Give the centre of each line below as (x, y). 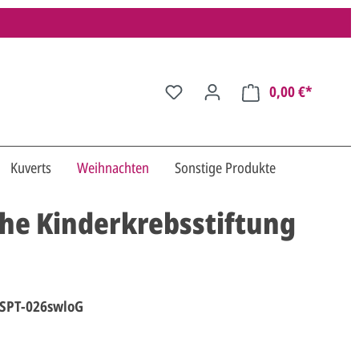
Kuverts (31, 168)
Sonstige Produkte (225, 168)
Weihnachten (113, 168)
